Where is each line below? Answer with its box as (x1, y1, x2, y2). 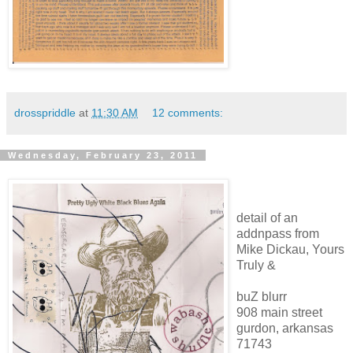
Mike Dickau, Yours (236, 242, 344, 256)
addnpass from (236, 226, 319, 240)
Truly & (236, 258, 276, 272)
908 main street (236, 305, 322, 319)
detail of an (236, 210, 298, 225)
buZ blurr (236, 289, 287, 303)
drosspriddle (14, 106, 76, 119)
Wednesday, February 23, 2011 (8, 150, 198, 160)
